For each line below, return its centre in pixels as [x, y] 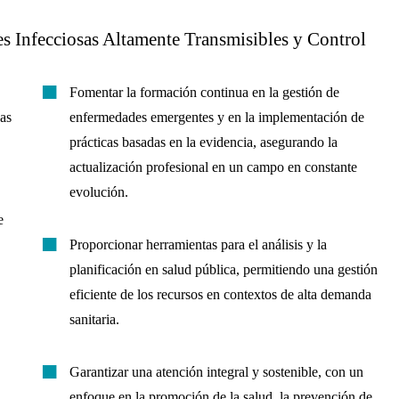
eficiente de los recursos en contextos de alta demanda [221, 294]
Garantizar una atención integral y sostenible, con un [217, 371]
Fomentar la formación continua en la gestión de [205, 93]
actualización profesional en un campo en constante [214, 167]
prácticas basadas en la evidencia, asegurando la [204, 142]
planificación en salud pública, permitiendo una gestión [224, 269]
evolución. [99, 192]
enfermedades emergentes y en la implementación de [217, 118]
